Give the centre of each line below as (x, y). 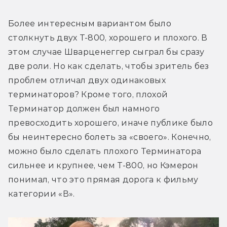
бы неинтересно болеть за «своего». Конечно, (110, 137)
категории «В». (42, 194)
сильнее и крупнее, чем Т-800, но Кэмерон (103, 166)
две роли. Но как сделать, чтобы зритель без (109, 66)
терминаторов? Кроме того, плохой (88, 95)
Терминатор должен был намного (84, 109)
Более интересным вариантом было (90, 24)
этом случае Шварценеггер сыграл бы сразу (106, 52)
